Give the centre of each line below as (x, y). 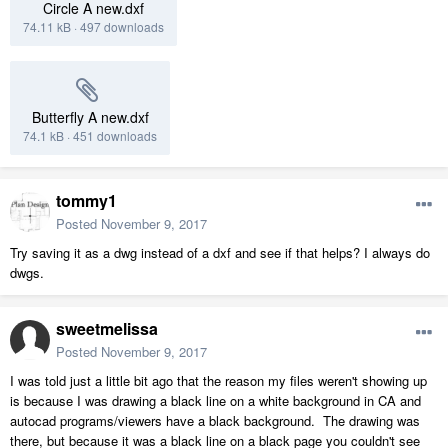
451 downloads (115, 136)
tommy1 (86, 201)
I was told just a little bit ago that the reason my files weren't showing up (218, 381)
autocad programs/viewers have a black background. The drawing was (215, 421)
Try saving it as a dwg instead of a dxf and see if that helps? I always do (220, 253)
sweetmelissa (107, 329)
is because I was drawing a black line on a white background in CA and (215, 401)
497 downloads (122, 27)
